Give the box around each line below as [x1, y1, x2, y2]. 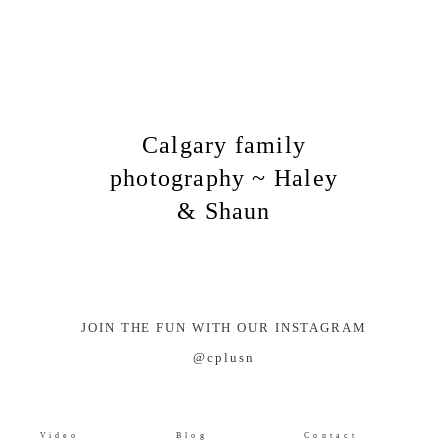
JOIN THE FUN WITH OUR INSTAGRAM [81, 320, 367, 335]
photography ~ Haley [110, 164, 338, 192]
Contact [304, 430, 359, 440]
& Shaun [177, 197, 271, 225]
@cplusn [193, 350, 255, 365]
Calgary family [142, 131, 306, 159]
